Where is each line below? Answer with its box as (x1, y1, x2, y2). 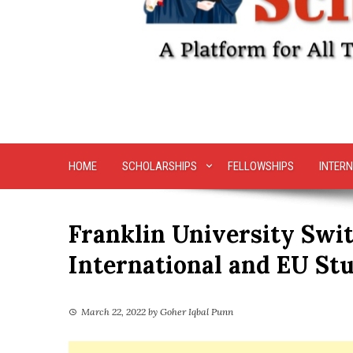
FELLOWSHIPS (227, 159, 294, 174)
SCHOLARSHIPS (122, 159, 197, 174)
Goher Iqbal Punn (160, 306, 233, 318)
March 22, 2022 (81, 306, 146, 318)
